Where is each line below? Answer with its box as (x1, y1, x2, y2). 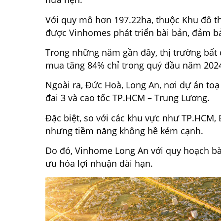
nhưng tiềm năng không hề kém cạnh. (45, 124, 203, 137)
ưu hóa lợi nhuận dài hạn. (45, 157, 153, 170)
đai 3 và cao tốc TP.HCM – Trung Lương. (45, 92, 212, 104)
